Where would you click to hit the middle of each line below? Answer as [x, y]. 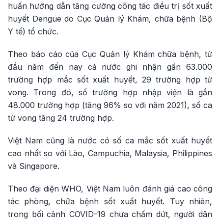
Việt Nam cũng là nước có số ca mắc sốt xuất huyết [110, 140]
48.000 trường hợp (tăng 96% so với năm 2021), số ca [110, 105]
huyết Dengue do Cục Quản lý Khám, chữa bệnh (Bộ [110, 19]
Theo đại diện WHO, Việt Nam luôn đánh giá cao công [110, 189]
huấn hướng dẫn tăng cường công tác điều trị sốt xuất [110, 6]
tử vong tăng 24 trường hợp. [61, 118]
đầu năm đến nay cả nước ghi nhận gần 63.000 [110, 67]
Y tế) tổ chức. [33, 31]
